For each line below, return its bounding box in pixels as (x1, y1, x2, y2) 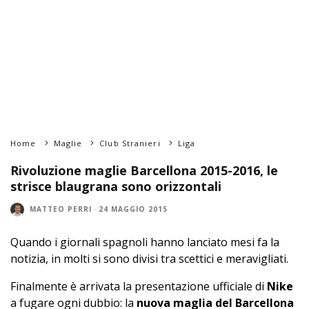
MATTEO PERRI (30, 204, 92, 215)
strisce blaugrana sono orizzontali (10, 177, 221, 195)
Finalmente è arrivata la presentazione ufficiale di (10, 278, 267, 294)
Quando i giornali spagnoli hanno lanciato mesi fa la (10, 234, 279, 250)
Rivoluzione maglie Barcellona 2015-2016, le (10, 161, 278, 179)
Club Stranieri (99, 137, 161, 148)
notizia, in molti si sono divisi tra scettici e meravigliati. (10, 250, 288, 266)
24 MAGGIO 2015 (99, 204, 168, 215)
